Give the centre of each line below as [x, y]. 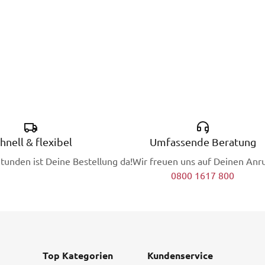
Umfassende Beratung [203, 142]
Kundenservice [180, 256]
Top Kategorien [78, 256]
